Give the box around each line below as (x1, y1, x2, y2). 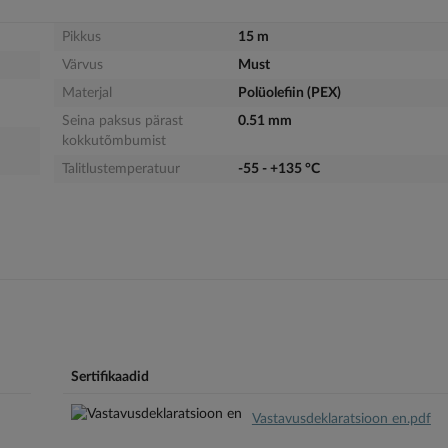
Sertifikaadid (70, 369, 149, 384)
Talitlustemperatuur (61, 162, 180, 177)
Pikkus (61, 30, 101, 45)
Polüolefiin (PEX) (237, 86, 341, 101)
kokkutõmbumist (61, 134, 166, 149)
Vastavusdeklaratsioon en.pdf (251, 411, 431, 426)
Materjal (61, 86, 112, 101)
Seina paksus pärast (61, 114, 183, 129)
